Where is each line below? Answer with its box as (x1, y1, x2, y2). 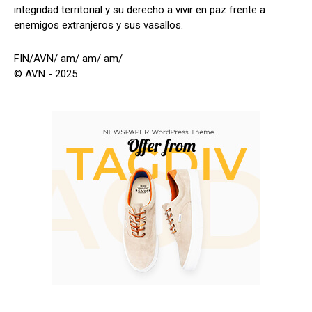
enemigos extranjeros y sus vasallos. (14, 18, 183, 31)
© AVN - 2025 (14, 67, 77, 80)
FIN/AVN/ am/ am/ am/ (14, 52, 123, 65)
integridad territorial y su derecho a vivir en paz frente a (14, 3, 265, 16)
